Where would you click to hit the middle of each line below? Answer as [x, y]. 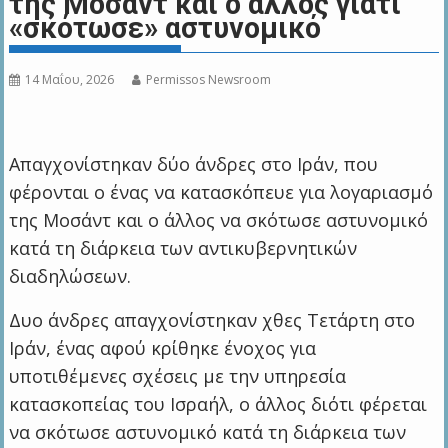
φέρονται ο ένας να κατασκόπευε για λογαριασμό [221, 192]
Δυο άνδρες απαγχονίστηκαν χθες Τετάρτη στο [212, 320]
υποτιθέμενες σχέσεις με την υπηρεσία [178, 376]
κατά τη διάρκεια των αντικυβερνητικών [183, 248]
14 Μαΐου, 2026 [70, 80]
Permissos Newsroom [209, 80]
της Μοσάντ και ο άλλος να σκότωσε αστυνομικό [219, 220]
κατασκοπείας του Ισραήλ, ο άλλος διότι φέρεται [218, 404]
